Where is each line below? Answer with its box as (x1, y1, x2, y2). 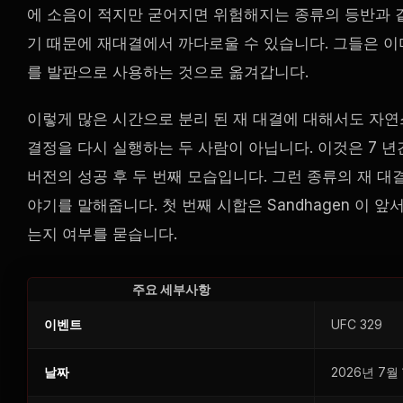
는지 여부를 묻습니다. (27, 225, 177, 244)
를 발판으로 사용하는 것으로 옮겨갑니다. (27, 63, 309, 82)
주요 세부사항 (132, 282, 210, 298)
